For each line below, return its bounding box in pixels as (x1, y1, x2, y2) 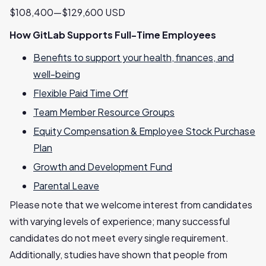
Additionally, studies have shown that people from (9, 248, 227, 261)
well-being (33, 68, 80, 80)
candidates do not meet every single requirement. (9, 232, 229, 244)
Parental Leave (33, 179, 99, 192)
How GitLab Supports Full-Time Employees (9, 28, 216, 41)
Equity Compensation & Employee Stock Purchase (33, 125, 255, 137)
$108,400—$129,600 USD (9, 6, 125, 18)
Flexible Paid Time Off (33, 87, 128, 99)
